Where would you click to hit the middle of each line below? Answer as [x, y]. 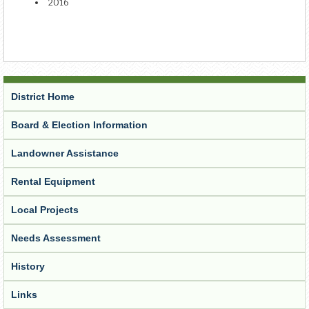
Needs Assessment [56, 238]
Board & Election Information [79, 125]
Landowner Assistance [65, 153]
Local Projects [45, 210]
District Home [43, 97]
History [28, 267]
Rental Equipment [53, 182]
